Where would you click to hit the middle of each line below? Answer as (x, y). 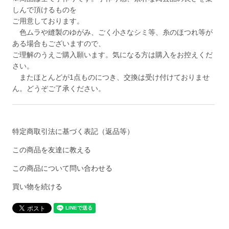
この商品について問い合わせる (63, 168)
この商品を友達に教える (52, 150)
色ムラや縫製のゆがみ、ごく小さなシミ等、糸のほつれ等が (113, 32)
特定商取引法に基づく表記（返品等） (73, 132)
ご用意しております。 (48, 21)
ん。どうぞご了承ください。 (59, 89)
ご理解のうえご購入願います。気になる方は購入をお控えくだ (113, 55)
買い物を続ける (38, 187)
